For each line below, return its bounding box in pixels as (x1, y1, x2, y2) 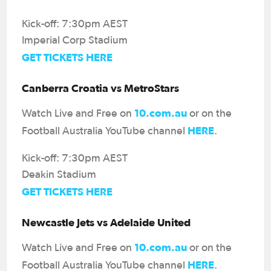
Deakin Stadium (22, 169, 96, 180)
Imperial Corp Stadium (22, 34, 128, 46)
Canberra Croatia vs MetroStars (22, 81, 179, 94)
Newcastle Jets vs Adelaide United (22, 215, 191, 229)
